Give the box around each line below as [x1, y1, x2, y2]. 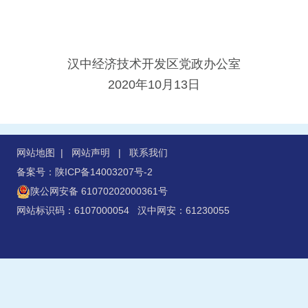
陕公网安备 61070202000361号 [30, 186, 168, 197]
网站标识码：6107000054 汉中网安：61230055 [16, 205, 230, 216]
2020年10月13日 [108, 78, 200, 91]
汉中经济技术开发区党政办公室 [67, 57, 241, 71]
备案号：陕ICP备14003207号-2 [16, 166, 153, 177]
